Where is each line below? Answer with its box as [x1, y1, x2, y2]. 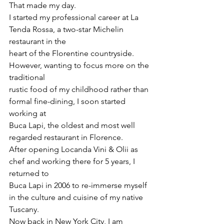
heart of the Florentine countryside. [9, 48, 136, 58]
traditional [9, 72, 45, 82]
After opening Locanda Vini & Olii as [9, 144, 140, 154]
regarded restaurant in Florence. [9, 132, 123, 142]
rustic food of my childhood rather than [9, 84, 150, 94]
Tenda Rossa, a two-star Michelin [9, 24, 125, 34]
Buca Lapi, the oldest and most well [9, 120, 137, 130]
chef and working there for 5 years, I [9, 156, 137, 166]
